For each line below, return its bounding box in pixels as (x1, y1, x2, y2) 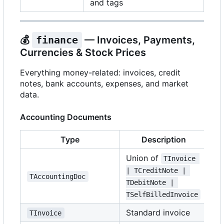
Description (141, 134, 186, 145)
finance (36, 34, 78, 46)
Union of (126, 153, 161, 163)
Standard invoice (126, 207, 190, 218)
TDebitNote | (126, 178, 178, 187)
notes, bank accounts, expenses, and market (20, 78, 188, 89)
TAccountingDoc (29, 172, 86, 181)
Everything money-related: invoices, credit (20, 67, 180, 78)
